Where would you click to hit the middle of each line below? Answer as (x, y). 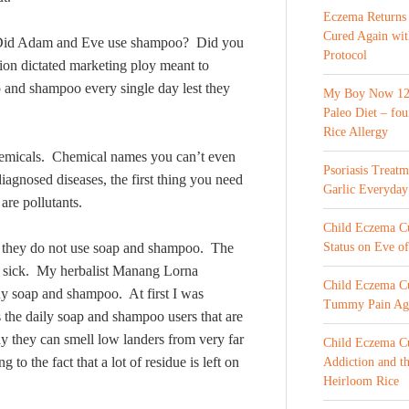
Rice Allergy (356, 132)
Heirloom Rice (361, 381)
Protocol (345, 55)
